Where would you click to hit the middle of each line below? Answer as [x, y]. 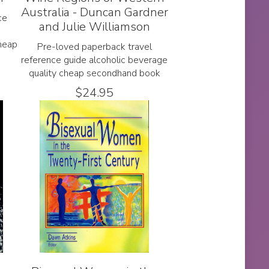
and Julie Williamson [94, 26]
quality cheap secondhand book [94, 73]
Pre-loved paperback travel [94, 47]
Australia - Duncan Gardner [94, 12]
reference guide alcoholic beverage [95, 60]
